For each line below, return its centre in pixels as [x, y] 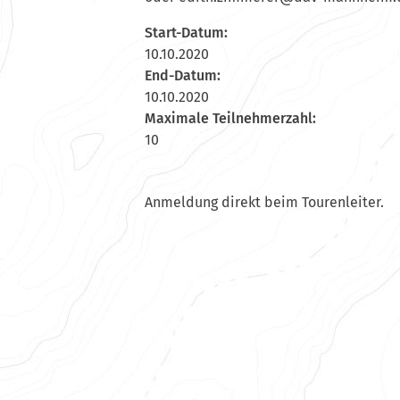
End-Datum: [183, 76]
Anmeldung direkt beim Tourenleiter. [264, 203]
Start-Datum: [186, 33]
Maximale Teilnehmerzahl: [230, 119]
